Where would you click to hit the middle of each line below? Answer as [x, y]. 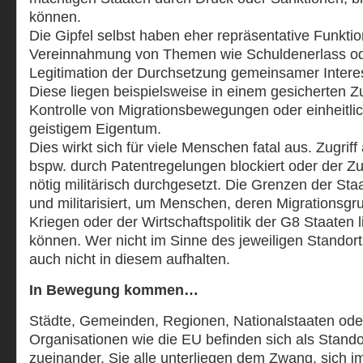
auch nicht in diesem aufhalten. [130, 259]
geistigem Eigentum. [95, 129]
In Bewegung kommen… [114, 290]
